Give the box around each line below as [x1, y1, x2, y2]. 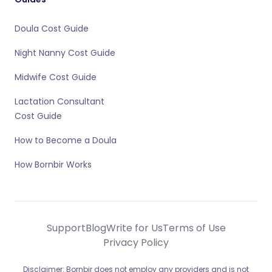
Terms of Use [162, 221, 226, 235]
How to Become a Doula [15, 134, 117, 146]
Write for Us [106, 221, 163, 235]
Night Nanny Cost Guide [15, 47, 115, 59]
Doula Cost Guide [15, 22, 89, 35]
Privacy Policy [103, 236, 169, 250]
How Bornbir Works [15, 158, 92, 171]
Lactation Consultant [15, 95, 104, 107]
